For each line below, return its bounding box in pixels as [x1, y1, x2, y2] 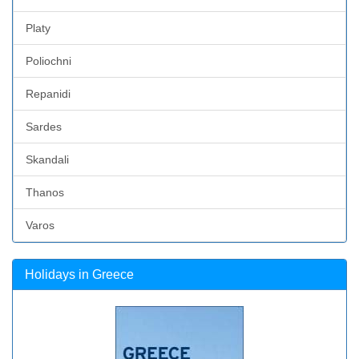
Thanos [26, 185, 64, 199]
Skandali [26, 152, 69, 166]
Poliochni [26, 54, 71, 67]
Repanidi [26, 87, 71, 100]
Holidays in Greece [25, 267, 134, 281]
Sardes [26, 119, 62, 133]
